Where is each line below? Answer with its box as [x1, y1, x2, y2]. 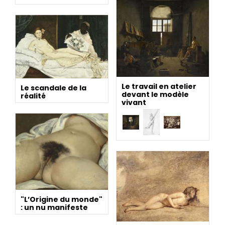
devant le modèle [122, 89, 189, 100]
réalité [21, 90, 46, 101]
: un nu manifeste [21, 202, 88, 212]
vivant [122, 97, 146, 108]
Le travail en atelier [122, 81, 196, 92]
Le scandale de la [21, 82, 86, 93]
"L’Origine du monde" [21, 194, 102, 204]
